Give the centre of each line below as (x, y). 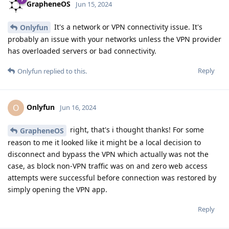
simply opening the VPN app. (58, 190)
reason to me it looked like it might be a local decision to (104, 143)
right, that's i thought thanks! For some (136, 130)
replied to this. (64, 71)
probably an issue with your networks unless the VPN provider (114, 39)
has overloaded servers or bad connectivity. (82, 51)
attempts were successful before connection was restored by (112, 178)
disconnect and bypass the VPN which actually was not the (108, 154)
